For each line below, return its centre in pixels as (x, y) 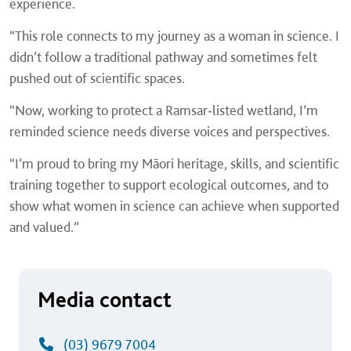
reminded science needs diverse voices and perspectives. (170, 132)
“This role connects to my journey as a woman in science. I (174, 36)
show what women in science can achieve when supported (174, 206)
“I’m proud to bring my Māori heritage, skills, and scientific (174, 164)
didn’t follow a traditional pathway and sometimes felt (163, 57)
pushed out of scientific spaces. (97, 78)
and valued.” (44, 227)
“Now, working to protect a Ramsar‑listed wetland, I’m (164, 110)
